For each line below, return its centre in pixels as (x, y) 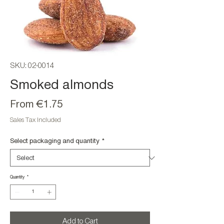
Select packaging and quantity (55, 141)
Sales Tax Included (35, 120)
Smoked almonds (62, 85)
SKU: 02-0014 (32, 66)
